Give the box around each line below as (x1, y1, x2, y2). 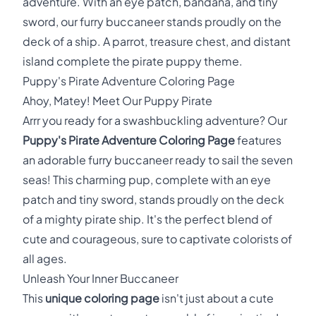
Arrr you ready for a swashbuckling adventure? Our (23, 113, 287, 128)
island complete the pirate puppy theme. (23, 54, 243, 68)
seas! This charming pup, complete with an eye (23, 172, 271, 187)
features (235, 133, 281, 147)
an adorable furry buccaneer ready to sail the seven (23, 152, 293, 167)
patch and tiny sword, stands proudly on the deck (23, 192, 284, 207)
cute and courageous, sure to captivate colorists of (23, 231, 292, 246)
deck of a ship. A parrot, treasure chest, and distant (23, 34, 291, 49)
